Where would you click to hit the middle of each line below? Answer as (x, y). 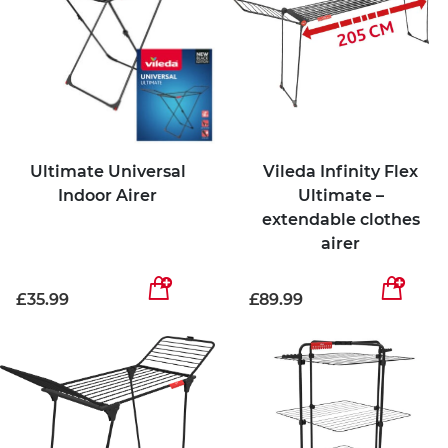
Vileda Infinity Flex (340, 171)
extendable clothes (340, 219)
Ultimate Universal (107, 171)
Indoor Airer (107, 195)
